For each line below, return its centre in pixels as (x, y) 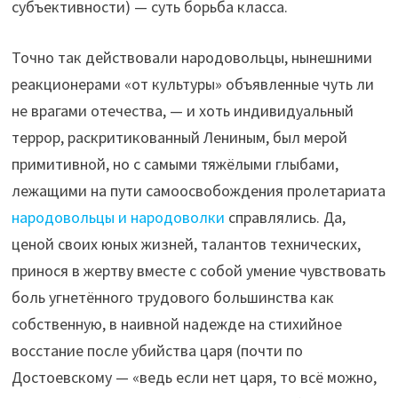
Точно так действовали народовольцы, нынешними (191, 58)
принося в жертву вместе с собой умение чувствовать (198, 271)
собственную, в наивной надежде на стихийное (176, 324)
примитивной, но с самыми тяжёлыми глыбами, (175, 164)
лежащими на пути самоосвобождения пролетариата (198, 191)
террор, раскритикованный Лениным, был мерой (179, 138)
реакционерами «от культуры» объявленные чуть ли (192, 84)
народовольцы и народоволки (118, 218)
